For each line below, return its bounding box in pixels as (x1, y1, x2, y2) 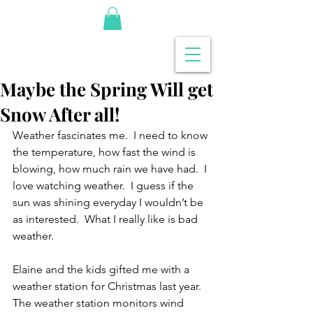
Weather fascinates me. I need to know (13, 129, 210, 143)
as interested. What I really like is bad (13, 212, 201, 226)
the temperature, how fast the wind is (13, 145, 198, 159)
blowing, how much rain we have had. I (13, 162, 210, 176)
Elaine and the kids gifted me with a (13, 263, 192, 277)
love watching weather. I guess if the (13, 179, 196, 193)
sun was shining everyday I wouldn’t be (13, 196, 206, 210)
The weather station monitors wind (13, 296, 187, 310)
